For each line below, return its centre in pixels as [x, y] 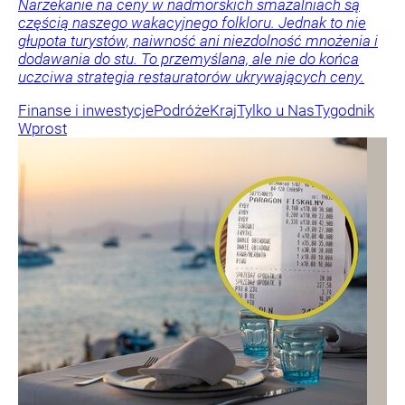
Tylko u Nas [276, 111]
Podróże [182, 111]
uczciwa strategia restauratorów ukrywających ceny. [191, 77]
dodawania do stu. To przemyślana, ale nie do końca [188, 59]
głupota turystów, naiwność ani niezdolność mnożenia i [198, 41]
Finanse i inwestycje [86, 111]
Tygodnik [344, 111]
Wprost [42, 129]
